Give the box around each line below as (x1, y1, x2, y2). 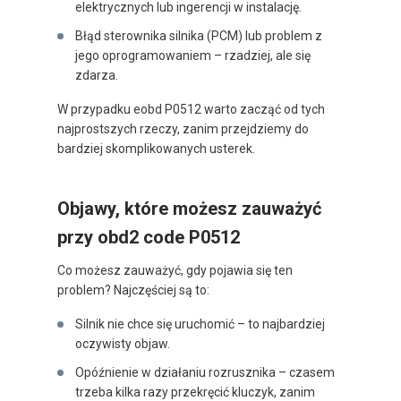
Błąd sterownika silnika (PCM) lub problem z (75, 29, 322, 44)
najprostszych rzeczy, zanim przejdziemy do (57, 122, 309, 137)
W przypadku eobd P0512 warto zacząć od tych (57, 102, 325, 117)
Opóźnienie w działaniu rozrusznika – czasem (75, 365, 335, 380)
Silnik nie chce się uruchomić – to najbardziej (75, 317, 325, 332)
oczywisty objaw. (75, 337, 170, 352)
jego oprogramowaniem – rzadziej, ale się (75, 48, 311, 64)
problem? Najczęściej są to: (57, 283, 209, 298)
